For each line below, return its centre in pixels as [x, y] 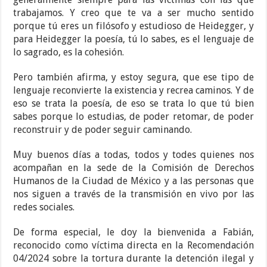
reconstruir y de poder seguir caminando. [103, 130]
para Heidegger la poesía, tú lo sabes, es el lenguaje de [133, 39]
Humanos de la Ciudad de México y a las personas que [133, 181]
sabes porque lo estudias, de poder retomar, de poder [133, 117]
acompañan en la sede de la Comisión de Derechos [133, 168]
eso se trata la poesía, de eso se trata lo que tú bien [133, 104]
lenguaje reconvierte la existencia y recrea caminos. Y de [133, 91]
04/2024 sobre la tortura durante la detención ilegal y [133, 259]
